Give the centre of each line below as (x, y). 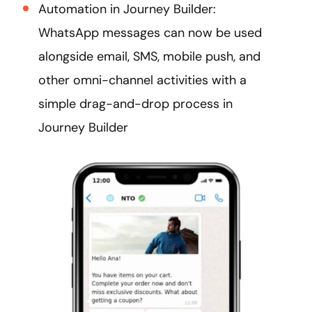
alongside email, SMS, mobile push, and (149, 56)
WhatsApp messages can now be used (150, 32)
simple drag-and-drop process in (135, 103)
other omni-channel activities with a (142, 80)
